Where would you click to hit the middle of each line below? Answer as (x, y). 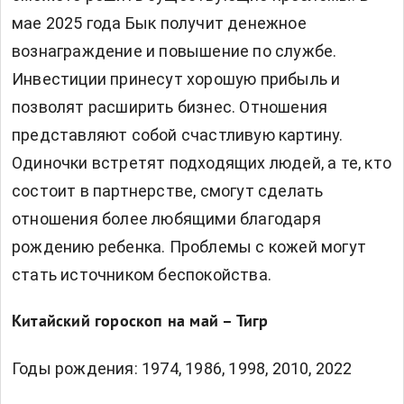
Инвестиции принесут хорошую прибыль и (176, 79)
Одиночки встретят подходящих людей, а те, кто (202, 163)
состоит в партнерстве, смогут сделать (168, 191)
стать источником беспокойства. (142, 275)
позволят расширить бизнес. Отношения (170, 107)
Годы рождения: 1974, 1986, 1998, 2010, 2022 (182, 369)
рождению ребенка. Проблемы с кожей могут (189, 247)
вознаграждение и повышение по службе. (174, 51)
